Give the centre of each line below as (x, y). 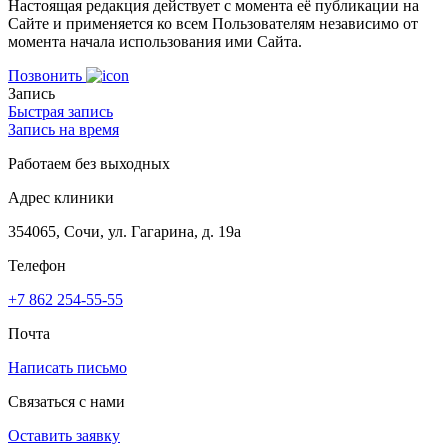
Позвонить (47, 75)
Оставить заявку (64, 435)
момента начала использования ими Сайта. (155, 41)
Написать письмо (67, 367)
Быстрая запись (60, 111)
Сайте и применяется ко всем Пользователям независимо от (213, 23)
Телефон (37, 265)
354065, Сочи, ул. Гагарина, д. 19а (124, 231)
